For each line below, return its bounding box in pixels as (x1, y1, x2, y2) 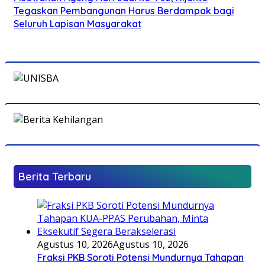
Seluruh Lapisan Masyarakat (14, 17, 141, 30)
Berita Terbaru (18, 169, 91, 183)
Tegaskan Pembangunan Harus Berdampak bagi (14, 4, 234, 17)
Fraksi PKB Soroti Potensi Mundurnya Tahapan (37, 251, 244, 263)
